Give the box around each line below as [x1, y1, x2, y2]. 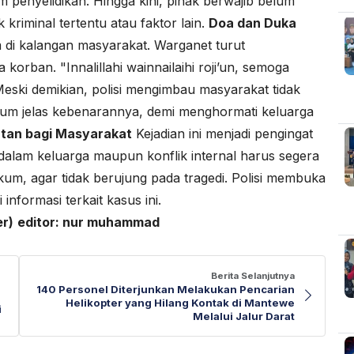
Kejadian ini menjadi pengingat [132, 126, 313, 142]
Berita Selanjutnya [211, 269, 295, 281]
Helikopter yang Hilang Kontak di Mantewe [66, 296, 295, 309]
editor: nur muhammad [17, 214, 160, 231]
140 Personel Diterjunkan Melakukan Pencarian [36, 282, 295, 296]
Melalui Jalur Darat [193, 309, 295, 322]
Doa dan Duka [209, 15, 296, 32]
